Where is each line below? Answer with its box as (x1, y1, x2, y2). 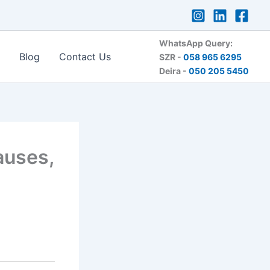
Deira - (159, 65, 189, 76)
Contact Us (59, 51, 111, 63)
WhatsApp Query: (159, 37, 233, 48)
